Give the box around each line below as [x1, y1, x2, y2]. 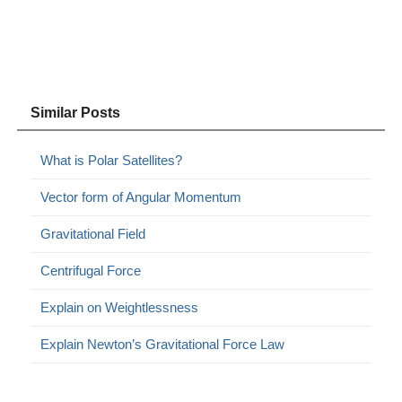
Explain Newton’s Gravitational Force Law [40, 336, 285, 352]
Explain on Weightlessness [40, 299, 199, 315]
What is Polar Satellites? [40, 152, 183, 168]
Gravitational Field [40, 225, 146, 241]
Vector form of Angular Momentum [40, 188, 242, 205]
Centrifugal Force [40, 262, 142, 278]
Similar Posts [31, 104, 121, 120]
